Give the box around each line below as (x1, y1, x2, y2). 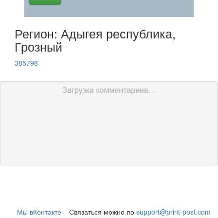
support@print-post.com (136, 207, 211, 217)
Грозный (15, 37, 62, 55)
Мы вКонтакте (17, 207, 61, 217)
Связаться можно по (61, 207, 136, 217)
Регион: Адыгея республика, (15, 24, 176, 42)
